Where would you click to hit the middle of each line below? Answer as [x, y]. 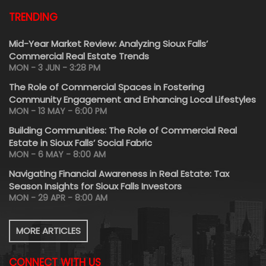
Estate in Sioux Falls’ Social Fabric [80, 142]
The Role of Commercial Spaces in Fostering [107, 87]
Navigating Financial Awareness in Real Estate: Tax [119, 173]
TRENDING [33, 17]
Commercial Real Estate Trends [79, 56]
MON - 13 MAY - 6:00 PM [58, 111]
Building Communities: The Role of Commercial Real [123, 130]
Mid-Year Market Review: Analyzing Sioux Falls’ [108, 43]
